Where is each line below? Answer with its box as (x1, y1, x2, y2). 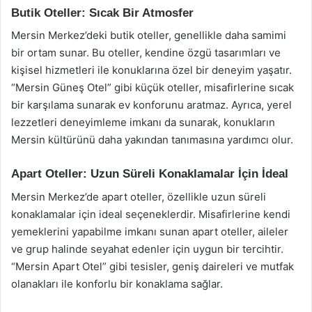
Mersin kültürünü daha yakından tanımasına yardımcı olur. (11, 133, 293, 146)
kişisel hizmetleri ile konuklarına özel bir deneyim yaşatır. (11, 63, 292, 77)
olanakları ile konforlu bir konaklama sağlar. (11, 276, 223, 290)
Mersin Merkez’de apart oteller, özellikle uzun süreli (11, 189, 266, 203)
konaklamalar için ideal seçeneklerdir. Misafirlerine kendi (11, 207, 290, 221)
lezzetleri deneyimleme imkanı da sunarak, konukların (11, 116, 275, 129)
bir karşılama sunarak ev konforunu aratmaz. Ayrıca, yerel (11, 98, 292, 111)
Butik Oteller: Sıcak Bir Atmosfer (11, 6, 194, 19)
